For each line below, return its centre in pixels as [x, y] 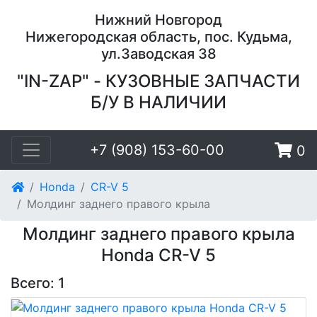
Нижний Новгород [158, 20]
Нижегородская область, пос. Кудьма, [158, 37]
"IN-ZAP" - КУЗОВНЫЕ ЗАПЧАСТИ [158, 81]
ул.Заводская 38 [158, 54]
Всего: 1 [38, 283]
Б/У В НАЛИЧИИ [158, 102]
